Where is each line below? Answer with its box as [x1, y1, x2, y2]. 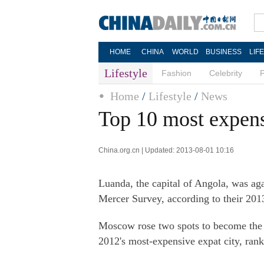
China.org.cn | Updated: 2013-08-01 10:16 [98, 146, 234, 154]
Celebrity [209, 68, 242, 78]
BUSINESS [205, 48, 242, 56]
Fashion [161, 68, 192, 78]
